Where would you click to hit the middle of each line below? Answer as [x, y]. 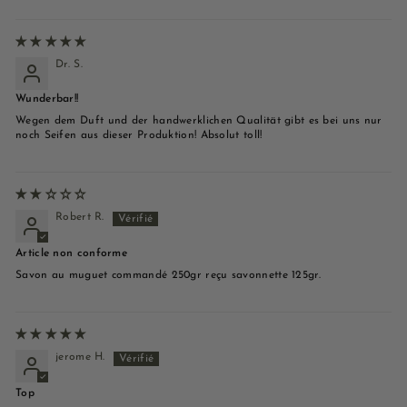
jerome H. [80, 357]
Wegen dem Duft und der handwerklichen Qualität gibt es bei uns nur [199, 121]
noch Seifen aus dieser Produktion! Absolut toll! [139, 136]
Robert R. [80, 218]
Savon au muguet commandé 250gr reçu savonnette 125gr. [168, 276]
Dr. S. [69, 65]
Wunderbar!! [47, 99]
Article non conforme [71, 254]
